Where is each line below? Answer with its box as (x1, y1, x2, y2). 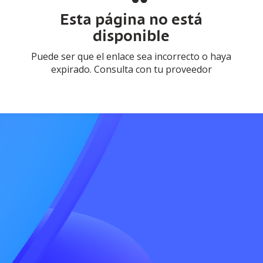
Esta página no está (60, 12, 203, 29)
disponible (93, 29, 170, 46)
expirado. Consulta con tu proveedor (50, 63, 212, 76)
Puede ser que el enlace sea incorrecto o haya (31, 50, 232, 63)
